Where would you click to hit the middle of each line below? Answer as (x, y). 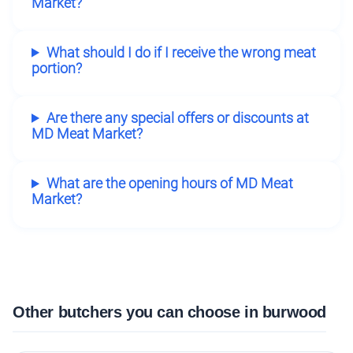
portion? (57, 68)
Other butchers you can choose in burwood (169, 312)
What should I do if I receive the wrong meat (181, 52)
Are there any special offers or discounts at (177, 118)
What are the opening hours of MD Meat (169, 184)
